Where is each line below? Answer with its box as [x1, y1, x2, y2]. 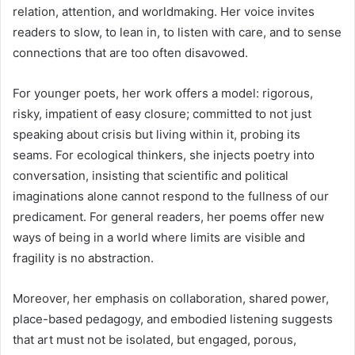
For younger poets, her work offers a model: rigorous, [13, 86, 313, 101]
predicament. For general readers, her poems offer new [13, 209, 324, 225]
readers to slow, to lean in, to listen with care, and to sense [13, 25, 342, 40]
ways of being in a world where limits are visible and [13, 230, 305, 246]
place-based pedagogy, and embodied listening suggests [13, 311, 333, 327]
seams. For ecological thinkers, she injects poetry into [13, 147, 315, 163]
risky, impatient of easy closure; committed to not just [13, 106, 311, 122]
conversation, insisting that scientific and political [13, 168, 288, 184]
